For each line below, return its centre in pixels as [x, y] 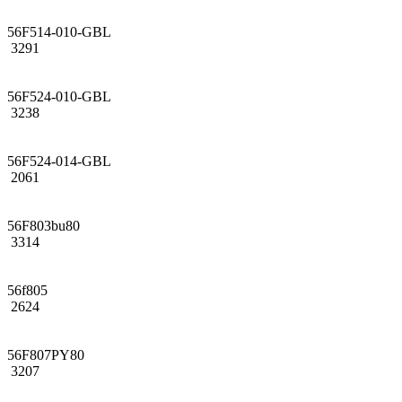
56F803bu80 [44, 225]
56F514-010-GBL [59, 31]
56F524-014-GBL [59, 161]
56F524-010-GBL [59, 96]
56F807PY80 [46, 354]
